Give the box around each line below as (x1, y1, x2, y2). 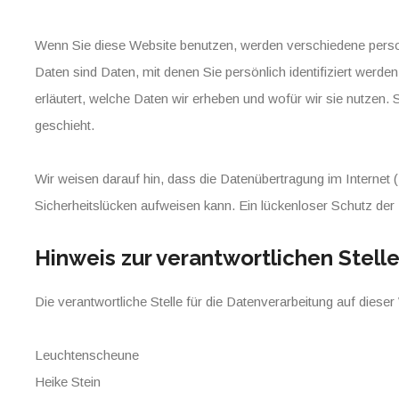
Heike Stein (35, 374, 101, 389)
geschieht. (35, 118, 94, 133)
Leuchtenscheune (35, 347, 139, 362)
